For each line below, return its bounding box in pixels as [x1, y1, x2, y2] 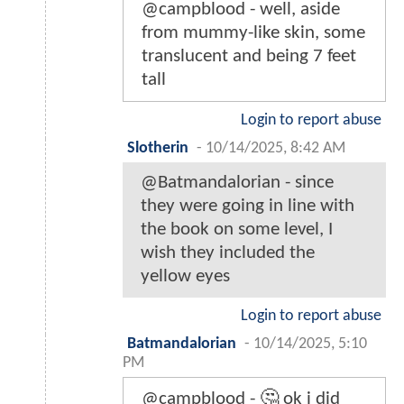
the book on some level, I [141, 219, 333, 239]
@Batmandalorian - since [141, 172, 334, 192]
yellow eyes [141, 266, 230, 286]
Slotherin [127, 140, 188, 156]
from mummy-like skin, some [142, 23, 365, 42]
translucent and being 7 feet [142, 46, 356, 66]
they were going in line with [141, 196, 354, 216]
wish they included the [141, 243, 315, 262]
